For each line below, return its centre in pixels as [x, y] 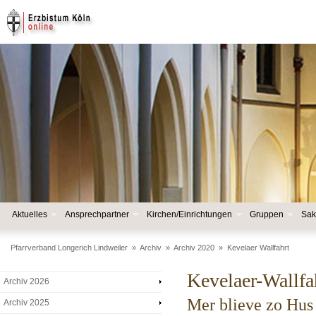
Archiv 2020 [194, 248]
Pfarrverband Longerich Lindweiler [69, 248]
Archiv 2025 [26, 303]
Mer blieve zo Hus [250, 305]
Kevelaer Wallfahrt [258, 248]
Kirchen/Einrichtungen [189, 214]
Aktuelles [30, 214]
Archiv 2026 [26, 281]
